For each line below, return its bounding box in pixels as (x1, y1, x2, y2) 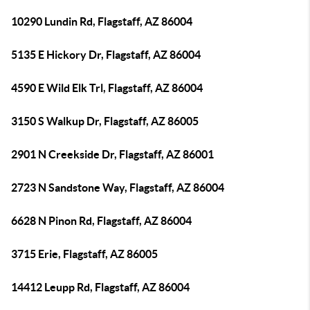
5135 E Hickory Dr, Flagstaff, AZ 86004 (11, 48, 201, 61)
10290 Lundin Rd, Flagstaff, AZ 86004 (11, 15, 192, 28)
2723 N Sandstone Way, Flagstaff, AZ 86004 (11, 181, 224, 194)
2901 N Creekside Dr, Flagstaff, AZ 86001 (11, 148, 214, 161)
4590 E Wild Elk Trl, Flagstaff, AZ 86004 (11, 82, 203, 94)
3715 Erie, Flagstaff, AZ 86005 (11, 248, 158, 260)
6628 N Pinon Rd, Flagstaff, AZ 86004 (11, 215, 192, 227)
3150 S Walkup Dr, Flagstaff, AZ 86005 (11, 115, 199, 127)
